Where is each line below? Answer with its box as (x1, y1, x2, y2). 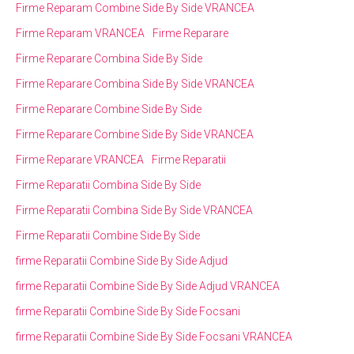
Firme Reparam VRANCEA (16, 26, 145, 40)
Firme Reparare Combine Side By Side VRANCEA (16, 127, 254, 141)
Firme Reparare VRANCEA (16, 153, 144, 166)
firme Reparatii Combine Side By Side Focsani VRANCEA (16, 330, 292, 343)
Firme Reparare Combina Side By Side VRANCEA (16, 77, 254, 90)
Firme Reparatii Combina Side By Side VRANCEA (16, 203, 253, 217)
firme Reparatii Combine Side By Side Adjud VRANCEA (16, 279, 280, 292)
